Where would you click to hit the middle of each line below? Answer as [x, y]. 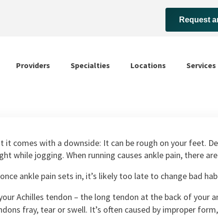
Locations [148, 65]
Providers [33, 65]
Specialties [90, 65]
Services [201, 65]
